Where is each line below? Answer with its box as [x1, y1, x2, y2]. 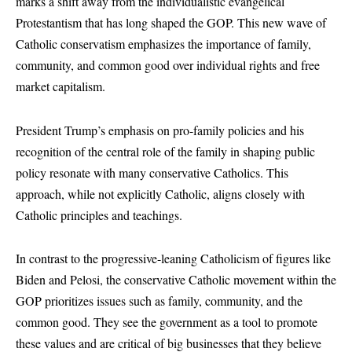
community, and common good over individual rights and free [16, 57, 320, 74]
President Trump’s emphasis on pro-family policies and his [16, 121, 304, 138]
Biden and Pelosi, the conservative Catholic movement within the [16, 271, 336, 288]
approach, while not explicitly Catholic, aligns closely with [16, 185, 305, 202]
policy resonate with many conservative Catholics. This [16, 163, 288, 181]
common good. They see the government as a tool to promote [16, 313, 317, 331]
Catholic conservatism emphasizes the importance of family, [16, 35, 311, 53]
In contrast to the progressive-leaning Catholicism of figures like [16, 250, 331, 267]
